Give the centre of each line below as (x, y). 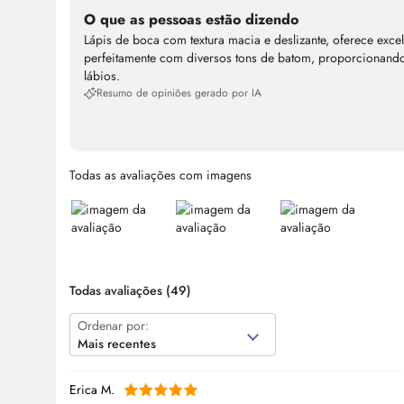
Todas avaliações (118, 291)
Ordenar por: (113, 326)
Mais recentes (117, 344)
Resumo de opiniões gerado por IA (179, 93)
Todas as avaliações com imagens (161, 175)
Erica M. (92, 390)
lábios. (102, 76)
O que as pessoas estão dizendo (191, 20)
